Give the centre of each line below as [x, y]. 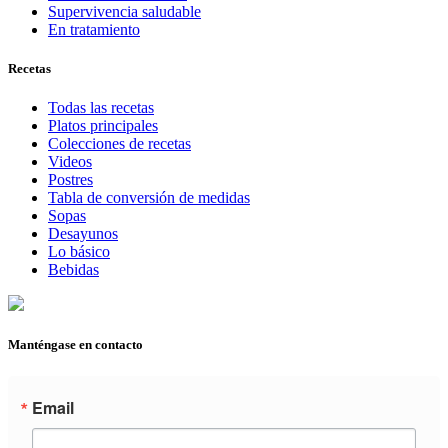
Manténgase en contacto [75, 345]
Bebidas [73, 270]
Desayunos [83, 234]
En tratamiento [94, 29]
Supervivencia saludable [124, 11]
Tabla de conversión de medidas [149, 198]
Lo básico [79, 252]
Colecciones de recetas [119, 144]
